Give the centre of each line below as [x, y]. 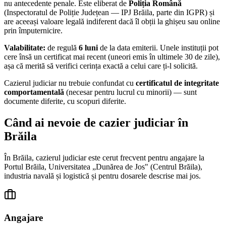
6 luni [88, 48]
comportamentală [34, 92]
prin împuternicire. [33, 31]
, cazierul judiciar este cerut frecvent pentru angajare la [118, 158]
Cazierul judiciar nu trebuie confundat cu [70, 83]
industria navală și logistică [47, 176]
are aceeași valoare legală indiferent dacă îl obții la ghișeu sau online [112, 22]
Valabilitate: [25, 48]
